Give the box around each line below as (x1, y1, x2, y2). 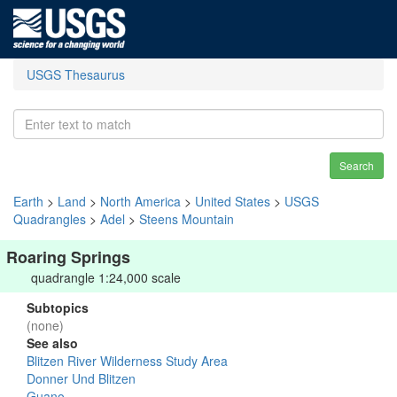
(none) (27, 316, 64, 334)
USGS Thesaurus (27, 66, 125, 83)
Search (339, 158, 374, 173)
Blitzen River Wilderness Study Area (27, 352, 228, 370)
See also (27, 334, 78, 352)
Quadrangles (13, 210, 86, 228)
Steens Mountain (139, 210, 234, 228)
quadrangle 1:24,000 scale (31, 269, 181, 286)
